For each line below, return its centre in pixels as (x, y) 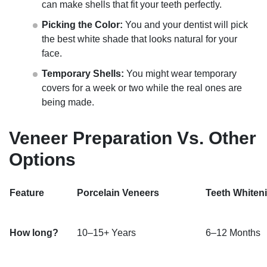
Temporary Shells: (83, 74)
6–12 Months (233, 233)
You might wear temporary (180, 74)
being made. (68, 102)
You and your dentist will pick (185, 25)
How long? (34, 233)
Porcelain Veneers (118, 193)
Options (42, 159)
